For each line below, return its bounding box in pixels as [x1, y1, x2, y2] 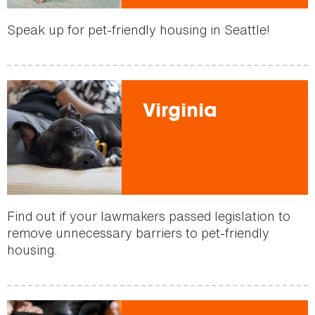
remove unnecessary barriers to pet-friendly [7, 224, 269, 243]
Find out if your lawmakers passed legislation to [7, 207, 290, 226]
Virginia [142, 103, 217, 122]
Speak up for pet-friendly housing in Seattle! [7, 20, 270, 39]
